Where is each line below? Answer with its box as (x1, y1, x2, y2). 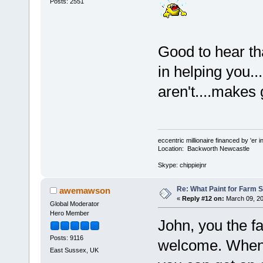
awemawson (59, 185, 111, 195)
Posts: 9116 (49, 234, 83, 241)
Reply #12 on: (181, 194, 224, 202)
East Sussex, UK (49, 247, 99, 254)
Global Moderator (49, 200, 99, 207)
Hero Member (49, 209, 89, 217)
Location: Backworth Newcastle (157, 144, 249, 152)
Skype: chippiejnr (157, 161, 207, 168)
